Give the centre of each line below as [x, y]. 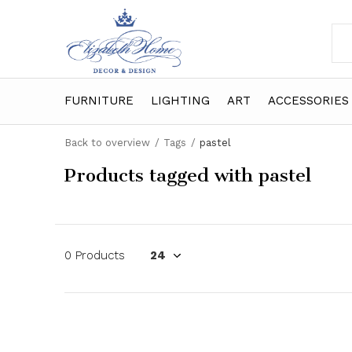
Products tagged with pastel [188, 175]
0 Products [95, 255]
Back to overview [107, 143]
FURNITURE [99, 100]
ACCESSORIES [308, 100]
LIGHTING [180, 100]
